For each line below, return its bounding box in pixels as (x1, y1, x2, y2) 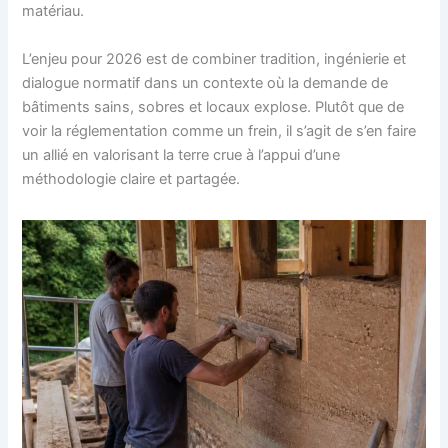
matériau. (22, 2, 85, 21)
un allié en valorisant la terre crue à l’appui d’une (22, 145, 341, 164)
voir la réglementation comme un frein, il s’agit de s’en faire (22, 121, 417, 140)
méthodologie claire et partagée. (22, 169, 241, 188)
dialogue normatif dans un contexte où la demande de (22, 73, 389, 92)
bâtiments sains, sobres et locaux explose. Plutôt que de (22, 97, 405, 116)
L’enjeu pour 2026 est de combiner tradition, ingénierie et (22, 49, 407, 68)
